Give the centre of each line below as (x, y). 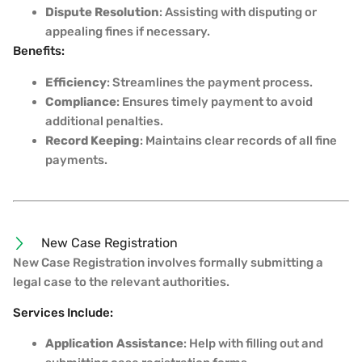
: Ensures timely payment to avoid (215, 101)
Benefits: (39, 51)
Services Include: (63, 313)
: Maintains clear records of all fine (238, 140)
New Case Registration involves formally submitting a (168, 262)
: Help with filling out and (253, 344)
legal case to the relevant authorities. (121, 282)
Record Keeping (93, 140)
